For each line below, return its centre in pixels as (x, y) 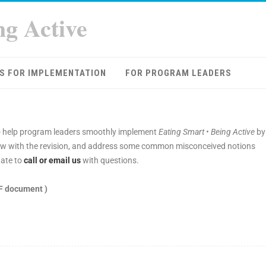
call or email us (52, 160)
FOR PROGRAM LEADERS (178, 73)
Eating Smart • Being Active (208, 132)
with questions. (110, 160)
